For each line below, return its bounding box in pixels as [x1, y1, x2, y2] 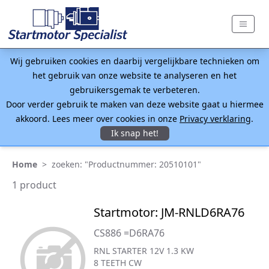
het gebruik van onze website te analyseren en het [32, 70, 237, 81]
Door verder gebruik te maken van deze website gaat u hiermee [5, 98, 264, 110]
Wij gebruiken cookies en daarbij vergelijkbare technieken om [10, 55, 259, 67]
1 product [12, 178, 56, 192]
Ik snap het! [110, 127, 159, 139]
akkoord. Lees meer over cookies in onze [16, 113, 180, 124]
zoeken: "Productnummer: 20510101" [52, 159, 201, 170]
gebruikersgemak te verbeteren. [69, 84, 200, 95]
